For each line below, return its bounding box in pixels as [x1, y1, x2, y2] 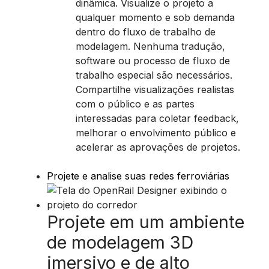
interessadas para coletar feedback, [76, 112, 239, 124]
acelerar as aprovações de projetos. [76, 141, 240, 153]
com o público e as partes [76, 98, 195, 110]
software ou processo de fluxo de [76, 55, 230, 67]
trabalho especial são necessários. [76, 69, 232, 81]
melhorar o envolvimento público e [76, 127, 236, 139]
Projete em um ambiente [47, 211, 244, 232]
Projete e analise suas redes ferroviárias [47, 170, 229, 182]
